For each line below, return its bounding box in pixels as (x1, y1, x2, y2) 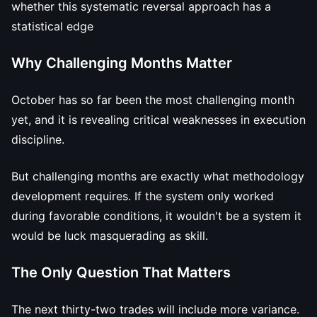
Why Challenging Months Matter (11, 54, 232, 71)
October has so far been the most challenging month (11, 93, 294, 107)
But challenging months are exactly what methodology (11, 169, 304, 183)
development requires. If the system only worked (11, 189, 274, 203)
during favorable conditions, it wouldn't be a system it (11, 209, 301, 223)
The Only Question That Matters (11, 264, 231, 281)
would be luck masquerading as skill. (11, 229, 208, 243)
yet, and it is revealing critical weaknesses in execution (11, 113, 306, 127)
